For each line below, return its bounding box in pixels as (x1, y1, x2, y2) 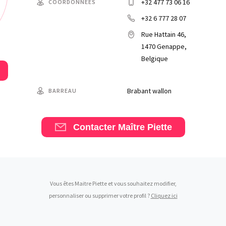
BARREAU (48, 87, 77, 94)
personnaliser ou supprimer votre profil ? (48, 192, 151, 199)
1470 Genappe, (141, 42, 187, 51)
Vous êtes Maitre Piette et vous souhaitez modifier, (49, 180, 177, 187)
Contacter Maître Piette (147, 122, 172, 132)
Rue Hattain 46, (141, 30, 186, 39)
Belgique (141, 54, 168, 63)
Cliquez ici (150, 192, 178, 199)
